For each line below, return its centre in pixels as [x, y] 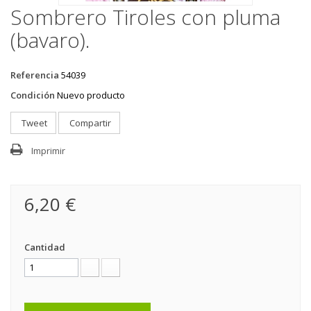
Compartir [89, 123]
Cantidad [45, 247]
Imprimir [48, 151]
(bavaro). [50, 40]
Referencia [35, 75]
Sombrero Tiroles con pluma [145, 17]
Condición [33, 95]
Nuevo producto [91, 95]
